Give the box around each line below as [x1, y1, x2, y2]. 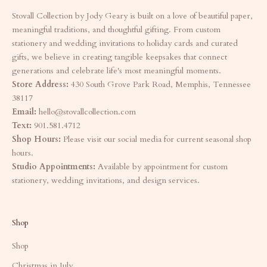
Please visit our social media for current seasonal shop [61, 133, 252, 145]
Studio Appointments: [12, 160, 95, 172]
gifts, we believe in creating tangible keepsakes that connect [12, 51, 227, 63]
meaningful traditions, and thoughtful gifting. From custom [12, 23, 221, 35]
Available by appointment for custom [95, 160, 228, 172]
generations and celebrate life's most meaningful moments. [12, 64, 221, 76]
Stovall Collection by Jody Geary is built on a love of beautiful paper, [12, 10, 253, 21]
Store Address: [12, 78, 69, 90]
